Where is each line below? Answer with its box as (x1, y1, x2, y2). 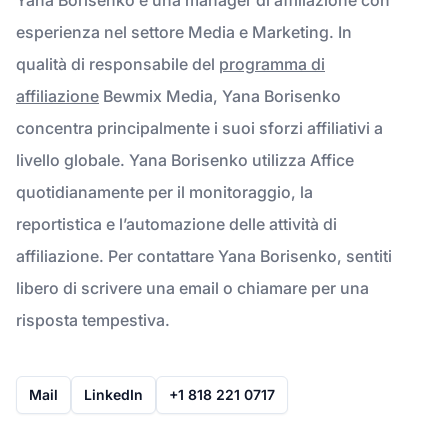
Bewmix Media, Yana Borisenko (99, 85, 341, 106)
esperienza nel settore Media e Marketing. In (16, 21, 352, 42)
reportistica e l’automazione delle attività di (16, 213, 337, 234)
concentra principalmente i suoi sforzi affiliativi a (16, 117, 383, 138)
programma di (219, 53, 325, 74)
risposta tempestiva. (16, 309, 170, 330)
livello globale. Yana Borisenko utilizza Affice (16, 149, 354, 170)
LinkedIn (84, 385, 143, 403)
